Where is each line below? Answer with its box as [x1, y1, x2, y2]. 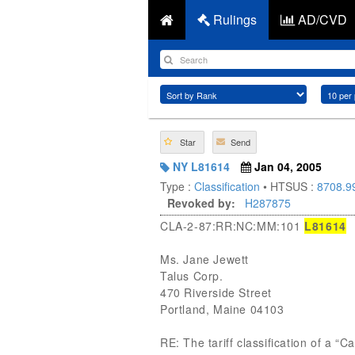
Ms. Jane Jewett [160, 251, 249, 267]
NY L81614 [170, 158, 230, 174]
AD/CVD [295, 10, 347, 29]
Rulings [210, 10, 257, 29]
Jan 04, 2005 [251, 158, 322, 174]
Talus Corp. [160, 268, 223, 284]
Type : [160, 178, 194, 194]
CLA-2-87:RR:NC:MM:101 [160, 218, 305, 234]
